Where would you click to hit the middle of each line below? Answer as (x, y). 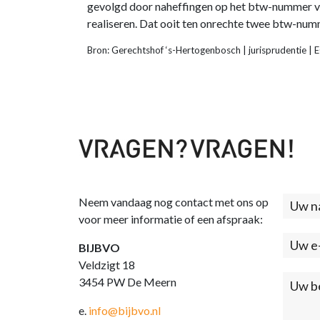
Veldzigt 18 (107, 264)
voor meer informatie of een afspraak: (171, 219)
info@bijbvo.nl (125, 310)
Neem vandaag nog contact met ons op (174, 201)
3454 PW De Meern (127, 281)
